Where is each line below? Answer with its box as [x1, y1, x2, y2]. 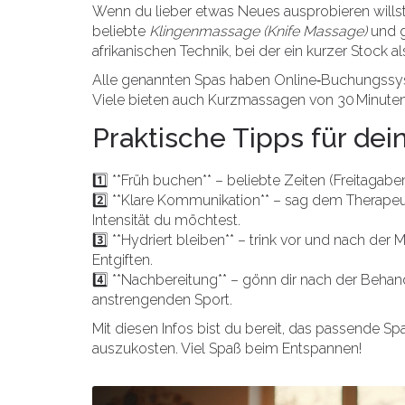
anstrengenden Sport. [92, 291, 232, 308]
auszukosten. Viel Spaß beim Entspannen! [92, 340, 362, 357]
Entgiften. [92, 251, 153, 268]
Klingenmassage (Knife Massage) [149, 23, 367, 40]
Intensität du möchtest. [92, 212, 240, 229]
